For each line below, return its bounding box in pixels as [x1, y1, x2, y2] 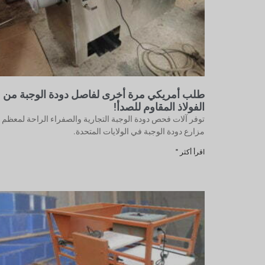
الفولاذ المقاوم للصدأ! [114, 101, 205, 113]
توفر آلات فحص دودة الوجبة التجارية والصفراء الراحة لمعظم [2, 114, 205, 124]
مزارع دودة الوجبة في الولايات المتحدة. [73, 127, 205, 136]
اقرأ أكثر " [176, 148, 205, 156]
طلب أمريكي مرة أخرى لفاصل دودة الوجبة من [3, 88, 205, 101]
